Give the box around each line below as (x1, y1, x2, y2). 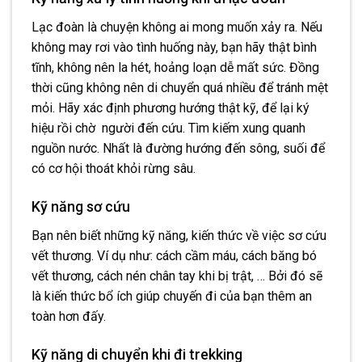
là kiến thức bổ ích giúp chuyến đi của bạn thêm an (32, 288, 312, 305)
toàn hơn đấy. (32, 309, 106, 325)
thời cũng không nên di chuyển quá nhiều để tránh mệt (32, 80, 328, 96)
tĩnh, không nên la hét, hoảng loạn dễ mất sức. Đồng (32, 60, 319, 76)
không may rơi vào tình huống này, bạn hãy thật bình (32, 40, 317, 56)
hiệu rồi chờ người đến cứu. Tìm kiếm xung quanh (32, 120, 305, 137)
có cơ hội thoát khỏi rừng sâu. (32, 161, 199, 177)
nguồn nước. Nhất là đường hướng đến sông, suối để (32, 141, 325, 157)
